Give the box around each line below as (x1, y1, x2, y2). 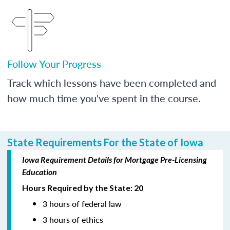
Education (22, 166, 57, 177)
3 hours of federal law (43, 197, 122, 209)
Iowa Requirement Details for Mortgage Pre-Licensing (22, 154, 207, 164)
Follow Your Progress (7, 56, 101, 71)
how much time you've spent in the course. (7, 90, 201, 105)
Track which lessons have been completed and (7, 75, 216, 90)
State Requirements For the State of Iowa (7, 136, 203, 148)
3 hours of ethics (43, 213, 103, 225)
